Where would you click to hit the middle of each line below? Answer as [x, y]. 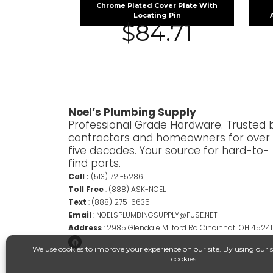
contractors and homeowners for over [169, 137]
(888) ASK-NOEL [137, 189]
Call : [79, 176]
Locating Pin [157, 15]
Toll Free [86, 189]
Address [85, 227]
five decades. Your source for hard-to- [169, 150]
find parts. [94, 163]
